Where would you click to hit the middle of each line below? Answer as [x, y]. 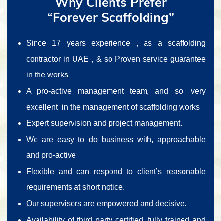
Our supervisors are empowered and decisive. [106, 203]
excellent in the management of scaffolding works [113, 107]
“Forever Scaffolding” [110, 17]
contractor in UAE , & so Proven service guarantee [116, 59]
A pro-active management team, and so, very [116, 91]
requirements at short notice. [75, 187]
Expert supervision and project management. [104, 123]
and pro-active [51, 155]
